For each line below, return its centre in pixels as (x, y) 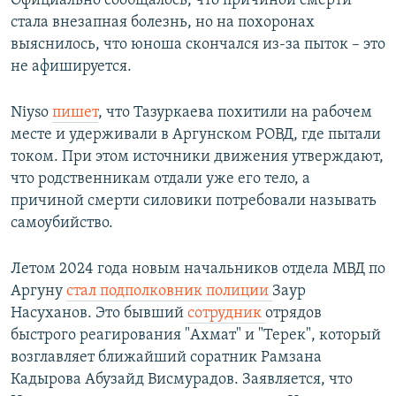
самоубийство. (62, 224)
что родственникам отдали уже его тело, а (160, 179)
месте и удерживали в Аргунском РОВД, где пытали (196, 135)
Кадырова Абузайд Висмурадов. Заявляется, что (182, 380)
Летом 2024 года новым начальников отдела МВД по (198, 270)
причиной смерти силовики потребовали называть (194, 202)
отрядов (293, 314)
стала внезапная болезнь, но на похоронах (163, 23)
